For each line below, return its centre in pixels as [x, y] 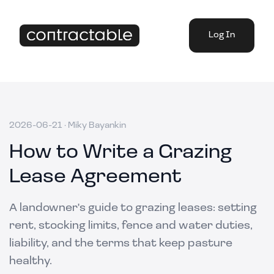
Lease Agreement [95, 177]
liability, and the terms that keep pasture [121, 244]
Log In [222, 35]
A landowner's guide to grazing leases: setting [133, 208]
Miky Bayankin [97, 126]
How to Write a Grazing [120, 153]
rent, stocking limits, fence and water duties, [131, 226]
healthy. [31, 261]
